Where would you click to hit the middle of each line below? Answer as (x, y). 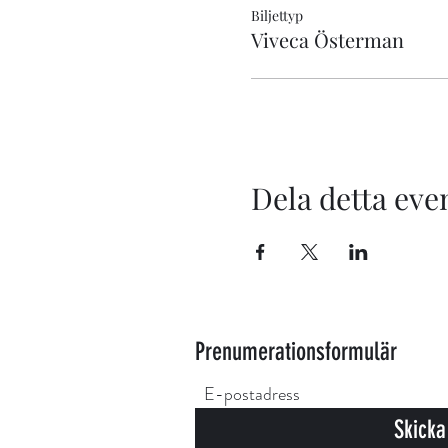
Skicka (420, 430)
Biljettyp (276, 16)
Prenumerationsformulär (296, 352)
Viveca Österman (327, 40)
